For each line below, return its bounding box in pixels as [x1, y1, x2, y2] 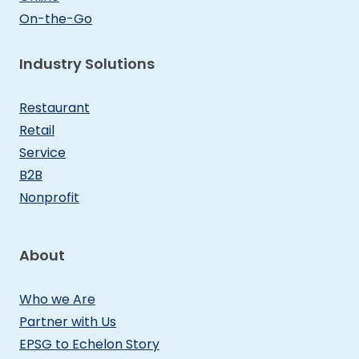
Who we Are [19, 289, 95, 309]
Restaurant [19, 98, 90, 117]
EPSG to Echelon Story [19, 334, 159, 353]
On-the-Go [19, 9, 92, 28]
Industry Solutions [19, 53, 155, 74]
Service [19, 143, 66, 162]
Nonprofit [19, 188, 79, 207]
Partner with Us [19, 312, 116, 331]
